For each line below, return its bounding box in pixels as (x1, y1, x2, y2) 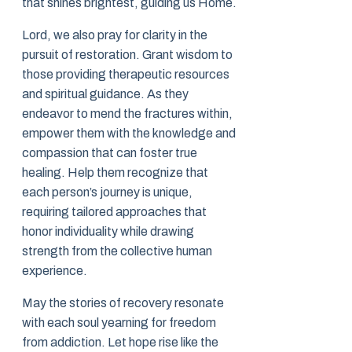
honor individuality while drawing (22, 225, 194, 239)
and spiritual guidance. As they (22, 87, 189, 101)
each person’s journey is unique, (22, 185, 192, 200)
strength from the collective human (22, 244, 212, 258)
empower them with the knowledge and (22, 126, 236, 141)
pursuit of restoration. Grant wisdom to (22, 48, 233, 62)
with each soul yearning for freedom (22, 316, 216, 330)
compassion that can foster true (22, 146, 197, 160)
